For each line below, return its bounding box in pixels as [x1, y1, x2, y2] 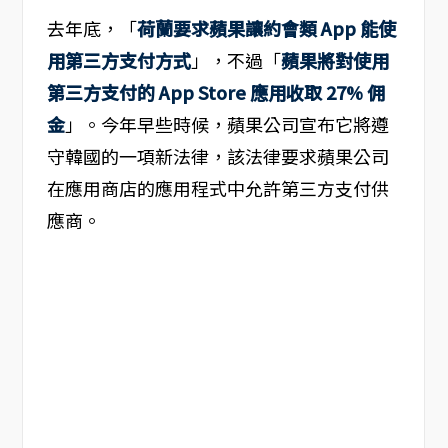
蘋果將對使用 [280, 47, 389, 74]
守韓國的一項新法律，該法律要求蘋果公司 [46, 143, 389, 170]
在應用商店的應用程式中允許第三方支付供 [46, 175, 389, 202]
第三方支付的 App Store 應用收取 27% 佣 [46, 79, 385, 106]
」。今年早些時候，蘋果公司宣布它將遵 [64, 111, 389, 138]
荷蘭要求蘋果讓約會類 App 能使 [136, 15, 396, 42]
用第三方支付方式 [46, 47, 191, 74]
